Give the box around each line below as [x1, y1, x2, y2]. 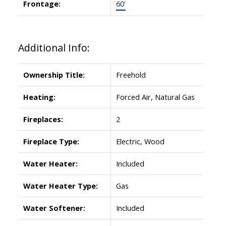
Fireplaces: [23, 114, 63, 124]
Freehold [116, 69, 146, 80]
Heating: [23, 91, 55, 102]
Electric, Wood [116, 136, 164, 146]
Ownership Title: [23, 69, 85, 80]
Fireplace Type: [23, 136, 79, 146]
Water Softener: [23, 202, 85, 213]
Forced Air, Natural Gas [116, 91, 195, 102]
